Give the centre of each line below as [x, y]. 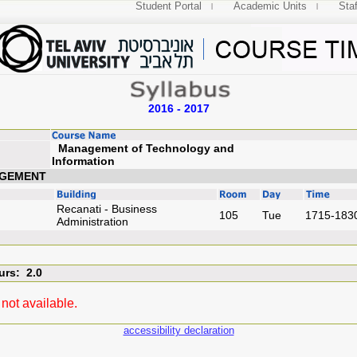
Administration [92, 222]
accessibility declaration [178, 330]
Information [180, 161]
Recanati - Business [107, 209]
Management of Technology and [143, 148]
